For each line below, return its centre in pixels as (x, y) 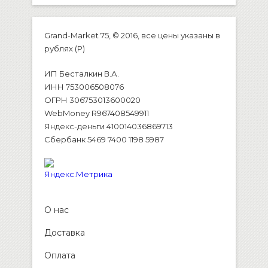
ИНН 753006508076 (84, 87)
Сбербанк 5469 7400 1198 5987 (104, 140)
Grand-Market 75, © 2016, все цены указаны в (132, 36)
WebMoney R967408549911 (97, 113)
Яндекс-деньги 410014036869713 (109, 127)
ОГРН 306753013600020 (92, 100)
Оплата (60, 256)
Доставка (65, 233)
